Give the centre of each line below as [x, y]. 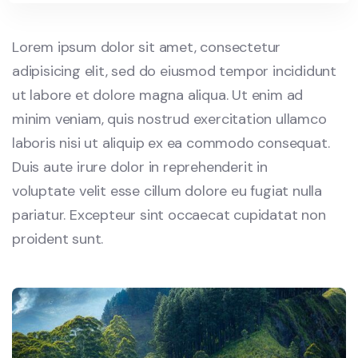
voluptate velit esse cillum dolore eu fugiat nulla [167, 191]
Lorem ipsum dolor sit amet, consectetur [147, 48]
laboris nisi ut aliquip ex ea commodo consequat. [171, 143]
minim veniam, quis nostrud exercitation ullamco [169, 119]
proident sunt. [58, 239]
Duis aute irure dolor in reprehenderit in [140, 167]
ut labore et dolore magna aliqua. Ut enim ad [158, 95]
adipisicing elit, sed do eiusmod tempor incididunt [174, 72]
